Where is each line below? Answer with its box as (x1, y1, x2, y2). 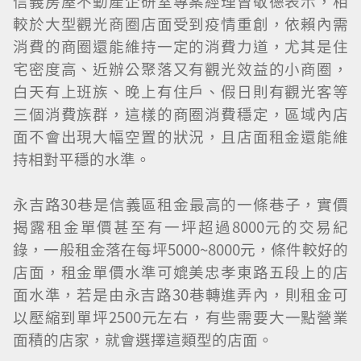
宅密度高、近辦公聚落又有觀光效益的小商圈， (13, 57, 348, 80)
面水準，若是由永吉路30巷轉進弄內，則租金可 (13, 283, 348, 305)
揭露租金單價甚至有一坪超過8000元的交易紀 (13, 215, 348, 238)
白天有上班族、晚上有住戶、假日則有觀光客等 (13, 80, 348, 102)
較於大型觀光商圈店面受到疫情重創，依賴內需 (13, 12, 348, 35)
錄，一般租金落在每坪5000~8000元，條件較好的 (13, 238, 348, 260)
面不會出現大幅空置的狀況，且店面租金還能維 (13, 125, 348, 147)
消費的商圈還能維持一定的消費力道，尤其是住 (13, 35, 348, 57)
